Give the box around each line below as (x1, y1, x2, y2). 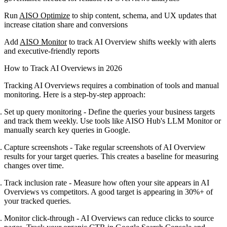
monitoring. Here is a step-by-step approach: (4, 90, 145, 99)
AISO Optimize (19, 11, 70, 20)
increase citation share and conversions (4, 20, 128, 29)
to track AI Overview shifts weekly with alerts (67, 37, 216, 46)
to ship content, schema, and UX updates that (70, 11, 216, 20)
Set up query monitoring (4, 107, 82, 116)
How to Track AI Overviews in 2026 (4, 63, 122, 72)
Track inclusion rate (4, 178, 67, 187)
